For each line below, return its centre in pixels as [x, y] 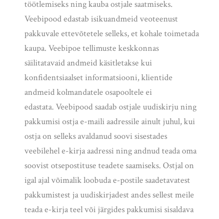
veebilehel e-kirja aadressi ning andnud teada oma [110, 151]
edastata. [40, 107]
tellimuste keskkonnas [120, 48]
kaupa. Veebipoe [53, 48]
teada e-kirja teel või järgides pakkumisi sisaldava [109, 210]
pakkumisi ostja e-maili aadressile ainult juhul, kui [110, 122]
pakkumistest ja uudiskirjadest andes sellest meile [109, 195]
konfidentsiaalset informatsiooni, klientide [99, 78]
